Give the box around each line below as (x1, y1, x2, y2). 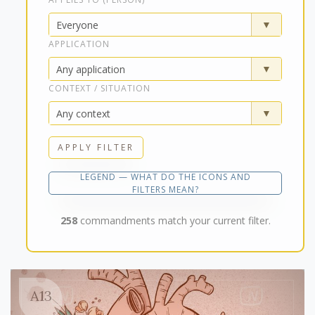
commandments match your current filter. (77, 214, 271, 228)
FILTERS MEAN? (131, 183, 199, 195)
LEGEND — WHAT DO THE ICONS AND (79, 170, 251, 183)
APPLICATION (49, 38, 110, 51)
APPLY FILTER (58, 141, 134, 154)
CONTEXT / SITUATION (49, 82, 150, 95)
